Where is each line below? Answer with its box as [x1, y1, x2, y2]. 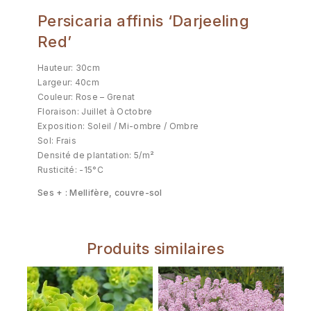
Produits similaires [87, 239, 224, 258]
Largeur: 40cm [37, 76, 99, 87]
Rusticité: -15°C [37, 164, 103, 175]
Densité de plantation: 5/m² [37, 149, 155, 160]
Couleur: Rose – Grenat [37, 91, 135, 102]
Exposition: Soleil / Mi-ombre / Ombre [37, 120, 199, 131]
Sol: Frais [37, 135, 76, 146]
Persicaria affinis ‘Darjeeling [37, 11, 249, 30]
